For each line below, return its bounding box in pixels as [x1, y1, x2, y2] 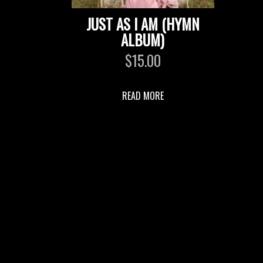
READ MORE [122, 88, 164, 103]
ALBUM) [121, 28, 165, 50]
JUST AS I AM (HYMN [86, 12, 200, 35]
